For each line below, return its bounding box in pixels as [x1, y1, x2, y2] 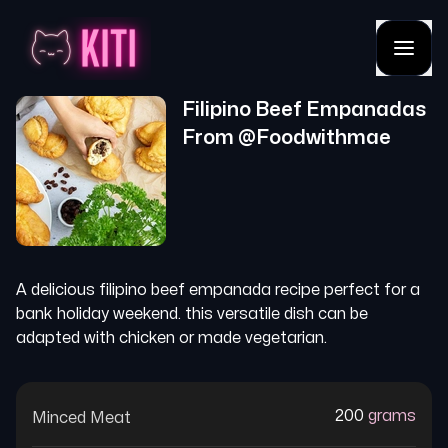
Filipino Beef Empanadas [182, 100, 427, 119]
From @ [182, 128, 256, 147]
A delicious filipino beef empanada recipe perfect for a [16, 282, 420, 298]
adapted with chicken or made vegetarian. [16, 330, 327, 346]
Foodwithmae [256, 128, 391, 147]
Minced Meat [32, 410, 131, 426]
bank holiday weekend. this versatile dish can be [16, 306, 368, 322]
